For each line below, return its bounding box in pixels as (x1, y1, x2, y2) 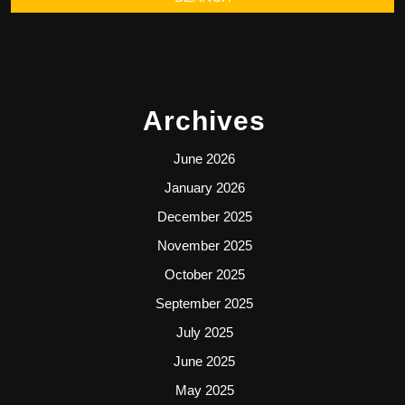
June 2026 (174, 150, 235, 166)
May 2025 (174, 381, 234, 398)
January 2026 (164, 179, 245, 195)
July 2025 (175, 324, 233, 340)
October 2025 (164, 266, 245, 282)
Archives (143, 105, 266, 136)
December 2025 (156, 208, 252, 224)
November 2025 (156, 237, 252, 253)
